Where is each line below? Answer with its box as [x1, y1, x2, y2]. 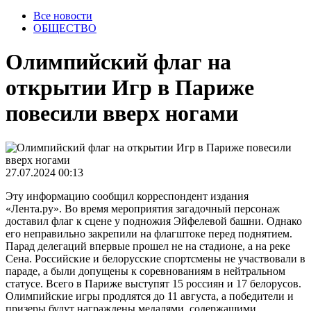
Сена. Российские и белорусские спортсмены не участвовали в [6, 252, 305, 264]
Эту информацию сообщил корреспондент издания [6, 190, 249, 202]
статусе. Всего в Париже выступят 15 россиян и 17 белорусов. [6, 277, 301, 289]
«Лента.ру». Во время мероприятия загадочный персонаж [6, 202, 280, 215]
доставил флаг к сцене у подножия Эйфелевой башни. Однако [6, 215, 302, 227]
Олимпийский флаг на [6, 49, 231, 75]
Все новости [33, 10, 92, 22]
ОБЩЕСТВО [33, 22, 96, 34]
